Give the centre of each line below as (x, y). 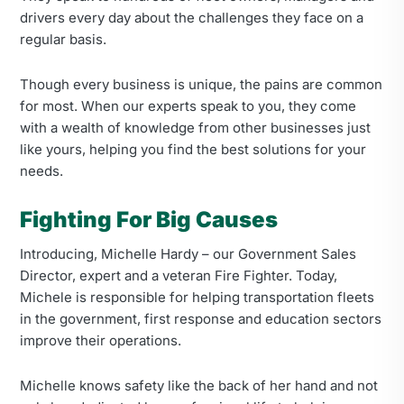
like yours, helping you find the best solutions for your (193, 149)
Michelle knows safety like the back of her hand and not (199, 386)
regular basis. (63, 39)
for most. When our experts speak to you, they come (188, 106)
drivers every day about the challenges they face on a (192, 18)
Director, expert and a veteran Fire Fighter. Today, (179, 275)
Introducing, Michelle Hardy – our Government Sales (188, 254)
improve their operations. (101, 340)
